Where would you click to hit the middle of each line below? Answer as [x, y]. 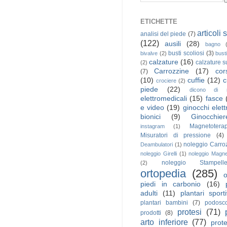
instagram [153, 126]
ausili [173, 44]
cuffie [196, 81]
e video [153, 108]
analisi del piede [163, 34]
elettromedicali [164, 99]
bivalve [149, 53]
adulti [149, 194]
